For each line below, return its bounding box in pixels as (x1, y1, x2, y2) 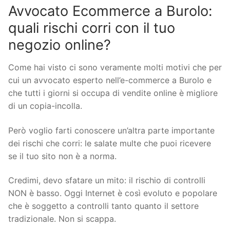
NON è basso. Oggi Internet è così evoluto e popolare (8, 188, 217, 199)
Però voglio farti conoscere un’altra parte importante (8, 125, 215, 136)
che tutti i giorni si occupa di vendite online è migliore (8, 88, 218, 99)
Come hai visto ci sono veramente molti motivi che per (8, 62, 222, 73)
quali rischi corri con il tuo (8, 20, 175, 37)
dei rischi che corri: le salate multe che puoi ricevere (8, 138, 211, 148)
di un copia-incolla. (8, 101, 82, 111)
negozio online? (8, 36, 111, 54)
